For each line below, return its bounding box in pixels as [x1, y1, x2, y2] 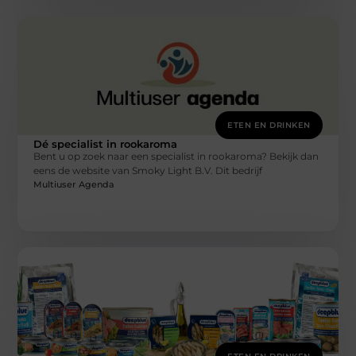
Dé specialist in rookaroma [33, 137, 178, 151]
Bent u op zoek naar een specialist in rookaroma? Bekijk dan [33, 150, 319, 163]
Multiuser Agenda [33, 178, 115, 190]
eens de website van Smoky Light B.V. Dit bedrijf [33, 164, 263, 177]
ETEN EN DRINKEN [227, 120, 311, 131]
